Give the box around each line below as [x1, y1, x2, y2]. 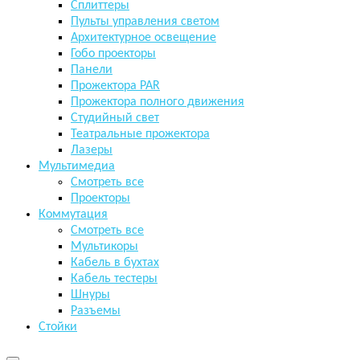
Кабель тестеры [71, 272, 157, 285]
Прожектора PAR [71, 79, 160, 92]
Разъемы [71, 304, 121, 317]
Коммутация [39, 207, 108, 221]
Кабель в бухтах [71, 256, 159, 269]
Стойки [39, 320, 77, 333]
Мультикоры [71, 239, 138, 253]
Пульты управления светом [71, 14, 219, 28]
